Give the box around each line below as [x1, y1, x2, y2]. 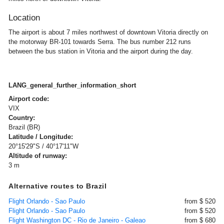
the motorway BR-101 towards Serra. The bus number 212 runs [8, 37, 191, 45]
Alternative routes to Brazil [8, 181, 106, 190]
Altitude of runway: [8, 151, 67, 159]
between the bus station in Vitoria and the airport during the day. [8, 47, 193, 55]
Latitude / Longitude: [8, 132, 73, 140]
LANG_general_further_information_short [8, 81, 136, 89]
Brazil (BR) [8, 123, 40, 131]
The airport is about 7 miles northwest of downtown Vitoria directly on [8, 28, 208, 36]
